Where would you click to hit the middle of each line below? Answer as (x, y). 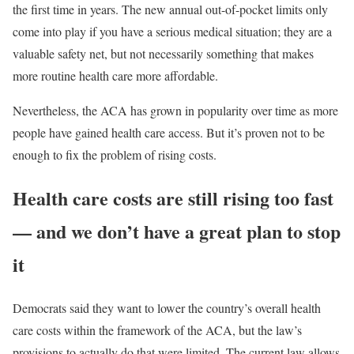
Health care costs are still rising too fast (173, 198)
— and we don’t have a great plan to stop (177, 231)
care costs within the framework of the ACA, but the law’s (157, 330)
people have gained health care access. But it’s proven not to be (169, 132)
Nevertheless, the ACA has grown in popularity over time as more (175, 110)
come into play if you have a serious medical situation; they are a (172, 31)
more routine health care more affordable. (115, 75)
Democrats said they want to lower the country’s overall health (167, 307)
